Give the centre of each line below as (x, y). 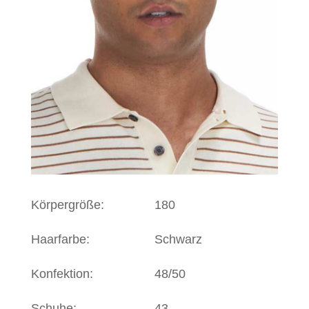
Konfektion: (62, 273)
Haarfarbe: (60, 239)
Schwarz (178, 239)
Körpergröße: (67, 205)
